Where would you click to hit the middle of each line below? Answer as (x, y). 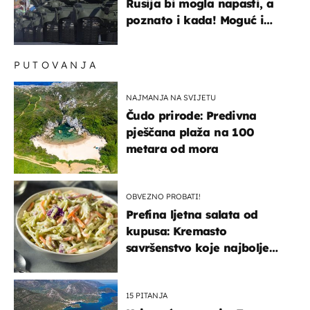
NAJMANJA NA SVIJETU (171, 98)
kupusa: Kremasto (176, 231)
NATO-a (148, 54)
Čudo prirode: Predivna (191, 116)
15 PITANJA (147, 296)
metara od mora (172, 149)
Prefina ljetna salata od (192, 215)
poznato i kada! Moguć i (195, 20)
